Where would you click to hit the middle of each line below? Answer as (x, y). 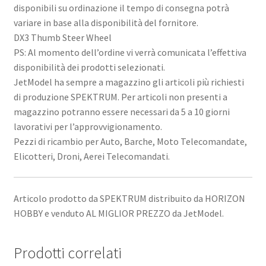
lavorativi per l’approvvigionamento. (88, 126)
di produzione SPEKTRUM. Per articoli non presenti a (120, 96)
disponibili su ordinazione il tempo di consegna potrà (121, 7)
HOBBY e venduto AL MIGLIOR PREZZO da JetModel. (118, 213)
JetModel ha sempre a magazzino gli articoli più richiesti (129, 82)
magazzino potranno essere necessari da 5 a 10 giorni (121, 111)
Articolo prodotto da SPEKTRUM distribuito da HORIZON (129, 198)
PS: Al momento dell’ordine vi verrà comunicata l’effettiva (130, 52)
